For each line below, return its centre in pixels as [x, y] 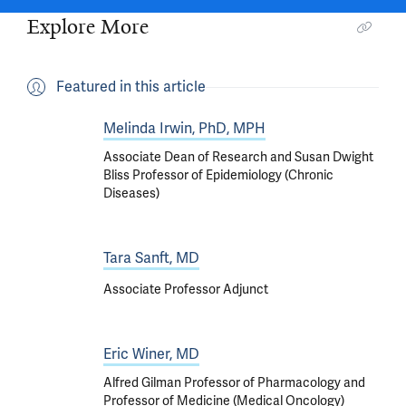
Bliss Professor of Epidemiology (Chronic [218, 175]
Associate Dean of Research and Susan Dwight [238, 157]
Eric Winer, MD [151, 354]
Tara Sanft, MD [151, 257]
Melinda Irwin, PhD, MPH [184, 128]
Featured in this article [131, 87]
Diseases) [131, 193]
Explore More [88, 27]
